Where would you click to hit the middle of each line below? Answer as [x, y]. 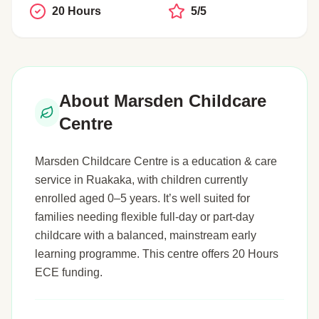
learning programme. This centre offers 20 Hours [157, 254]
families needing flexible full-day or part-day [145, 217]
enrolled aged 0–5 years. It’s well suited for [142, 198]
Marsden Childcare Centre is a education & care [156, 161]
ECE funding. [69, 272]
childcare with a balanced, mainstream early [146, 235]
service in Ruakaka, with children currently [141, 180]
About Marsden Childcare [162, 101]
